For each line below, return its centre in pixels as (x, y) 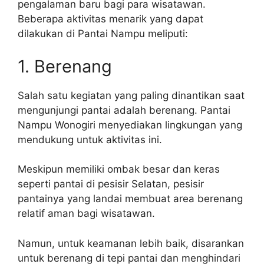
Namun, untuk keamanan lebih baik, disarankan (131, 243)
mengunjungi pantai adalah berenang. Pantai (124, 110)
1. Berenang (65, 66)
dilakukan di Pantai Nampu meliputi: (103, 34)
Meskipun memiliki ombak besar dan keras (119, 169)
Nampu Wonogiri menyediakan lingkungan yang (130, 125)
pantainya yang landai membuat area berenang (130, 199)
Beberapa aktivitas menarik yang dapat (110, 19)
